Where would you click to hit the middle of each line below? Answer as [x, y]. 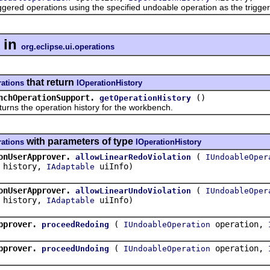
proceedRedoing [75, 224]
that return [50, 82]
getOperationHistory [145, 98]
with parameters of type [80, 141]
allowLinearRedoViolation [133, 157]
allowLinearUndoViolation [133, 190]
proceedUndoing [75, 248]
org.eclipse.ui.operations [68, 46]
